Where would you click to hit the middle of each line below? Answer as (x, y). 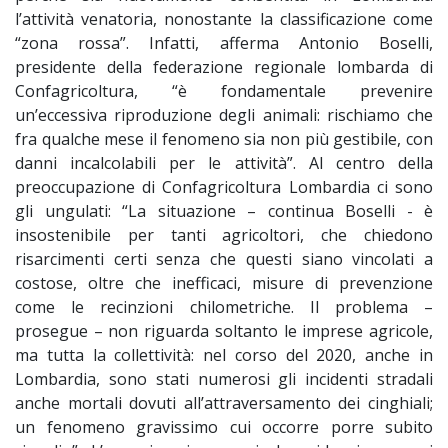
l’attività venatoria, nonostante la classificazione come (224, 19)
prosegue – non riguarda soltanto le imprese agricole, (224, 331)
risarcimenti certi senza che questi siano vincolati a (224, 259)
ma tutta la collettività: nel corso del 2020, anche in (224, 355)
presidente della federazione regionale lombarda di (224, 67)
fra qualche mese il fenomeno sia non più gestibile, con (224, 139)
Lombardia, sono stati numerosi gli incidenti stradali (224, 379)
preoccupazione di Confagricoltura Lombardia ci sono (224, 187)
